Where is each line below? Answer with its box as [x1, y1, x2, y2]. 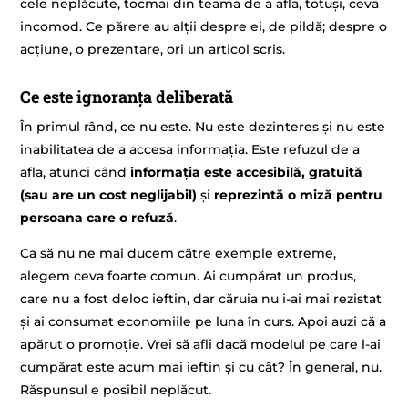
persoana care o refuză [20, 209, 175, 226]
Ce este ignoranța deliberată [20, 85, 234, 107]
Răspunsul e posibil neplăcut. [20, 382, 212, 399]
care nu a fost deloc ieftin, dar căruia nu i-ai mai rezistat [20, 291, 382, 308]
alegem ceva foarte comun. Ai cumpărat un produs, [20, 268, 357, 285]
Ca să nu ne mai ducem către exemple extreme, [20, 245, 337, 262]
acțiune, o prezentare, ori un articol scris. [20, 41, 286, 57]
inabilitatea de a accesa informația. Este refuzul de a [20, 140, 361, 158]
